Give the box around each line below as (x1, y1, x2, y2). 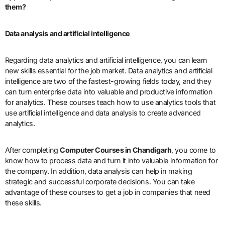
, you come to (171, 145, 216, 154)
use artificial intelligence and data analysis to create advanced (5, 108, 201, 117)
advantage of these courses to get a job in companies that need (5, 187, 210, 196)
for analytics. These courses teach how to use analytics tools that (5, 97, 216, 106)
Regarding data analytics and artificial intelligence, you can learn (5, 55, 207, 64)
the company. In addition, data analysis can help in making (5, 166, 192, 175)
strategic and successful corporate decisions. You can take (5, 177, 195, 186)
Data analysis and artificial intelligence (5, 29, 130, 38)
